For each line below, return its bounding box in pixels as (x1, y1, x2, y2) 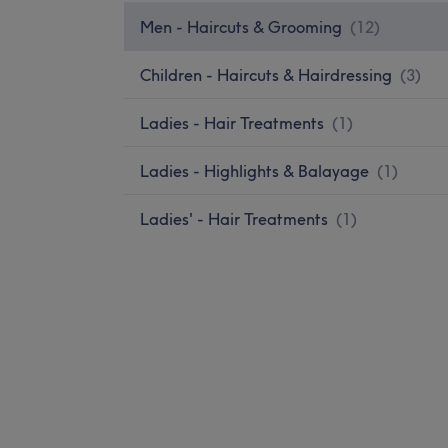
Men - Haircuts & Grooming (140, 16, 342, 37)
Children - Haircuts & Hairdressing (140, 64, 392, 85)
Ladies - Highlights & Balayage (140, 160, 369, 181)
